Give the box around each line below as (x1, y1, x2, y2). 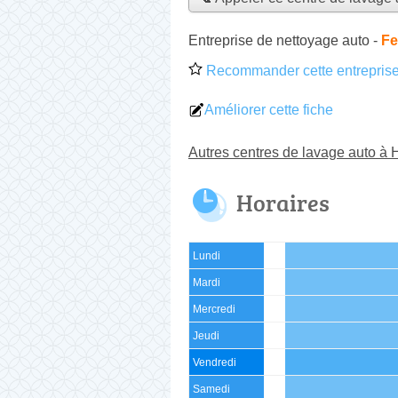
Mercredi (193, 303, 235, 314)
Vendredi (193, 356, 236, 368)
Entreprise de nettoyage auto (188, 32, 370, 48)
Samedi (193, 383, 230, 394)
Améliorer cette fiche (204, 101, 333, 117)
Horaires (236, 186, 330, 219)
